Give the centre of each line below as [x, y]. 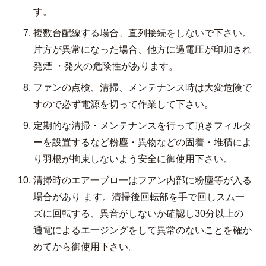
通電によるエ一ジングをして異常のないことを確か [142, 230]
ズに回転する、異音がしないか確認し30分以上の [138, 213]
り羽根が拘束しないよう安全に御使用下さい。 [133, 159]
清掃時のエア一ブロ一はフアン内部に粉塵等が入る [142, 180]
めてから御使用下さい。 [85, 247]
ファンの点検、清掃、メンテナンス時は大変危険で [142, 88]
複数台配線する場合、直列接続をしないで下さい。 [142, 33]
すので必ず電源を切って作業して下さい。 [123, 104]
